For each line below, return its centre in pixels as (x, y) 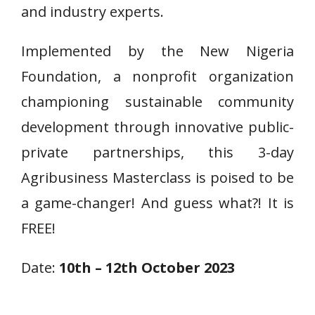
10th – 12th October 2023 (147, 268)
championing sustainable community (157, 102)
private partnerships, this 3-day (157, 152)
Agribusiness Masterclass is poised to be (157, 178)
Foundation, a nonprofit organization (157, 76)
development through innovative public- (157, 127)
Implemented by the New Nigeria (157, 51)
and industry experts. (92, 12)
